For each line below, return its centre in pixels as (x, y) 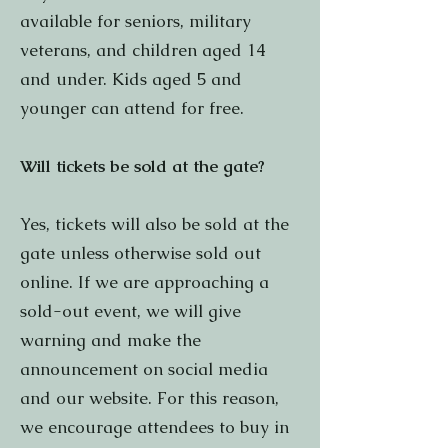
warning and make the (110, 340)
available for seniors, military (135, 21)
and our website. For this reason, (149, 398)
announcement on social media (144, 369)
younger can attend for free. (132, 108)
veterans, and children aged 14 (142, 50)
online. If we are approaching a (144, 282)
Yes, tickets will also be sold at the (154, 224)
